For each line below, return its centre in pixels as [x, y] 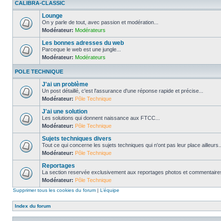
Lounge [52, 16]
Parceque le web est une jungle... [81, 49]
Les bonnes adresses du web [83, 43]
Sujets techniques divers [77, 139]
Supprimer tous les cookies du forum [54, 190]
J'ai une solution [65, 111]
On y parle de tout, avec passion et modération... [100, 22]
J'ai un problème [65, 84]
